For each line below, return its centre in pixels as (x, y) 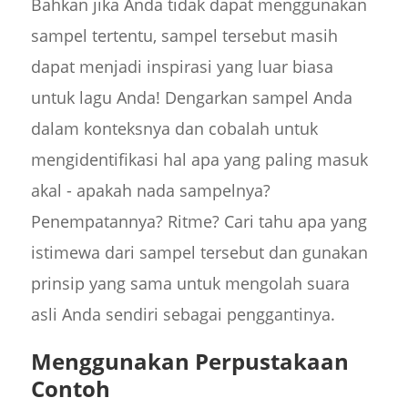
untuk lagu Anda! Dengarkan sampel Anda (191, 97)
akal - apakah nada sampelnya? (150, 190)
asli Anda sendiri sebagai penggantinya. (183, 314)
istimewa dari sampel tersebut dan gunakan (199, 252)
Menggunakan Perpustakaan (189, 361)
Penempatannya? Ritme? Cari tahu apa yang (199, 221)
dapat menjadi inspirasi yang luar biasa (182, 66)
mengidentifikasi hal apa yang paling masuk (199, 159)
